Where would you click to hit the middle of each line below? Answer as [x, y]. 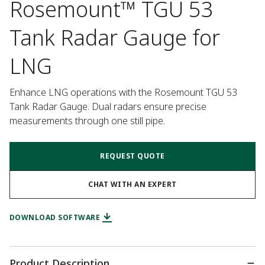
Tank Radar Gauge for [115, 38]
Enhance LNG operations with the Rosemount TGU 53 [123, 92]
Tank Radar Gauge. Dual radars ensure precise [108, 106]
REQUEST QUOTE [132, 156]
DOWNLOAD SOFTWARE [55, 217]
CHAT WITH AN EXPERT [132, 184]
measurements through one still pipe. [87, 121]
